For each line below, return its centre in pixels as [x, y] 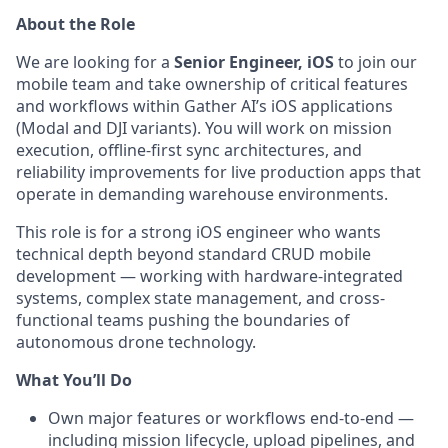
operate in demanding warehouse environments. [202, 194]
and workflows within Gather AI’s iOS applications [204, 106]
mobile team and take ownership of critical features [212, 84]
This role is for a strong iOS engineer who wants [198, 232]
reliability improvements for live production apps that [218, 172]
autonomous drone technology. [136, 342]
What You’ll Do [74, 380]
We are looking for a [95, 62]
